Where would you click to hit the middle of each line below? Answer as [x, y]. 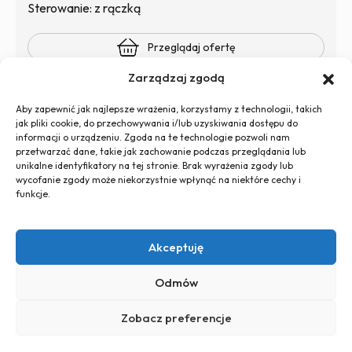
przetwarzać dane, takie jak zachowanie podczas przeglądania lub [161, 151]
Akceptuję [176, 247]
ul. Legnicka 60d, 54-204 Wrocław [162, 229]
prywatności [62, 260]
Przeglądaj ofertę [192, 47]
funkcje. [33, 194]
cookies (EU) [164, 260]
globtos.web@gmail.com [128, 210]
